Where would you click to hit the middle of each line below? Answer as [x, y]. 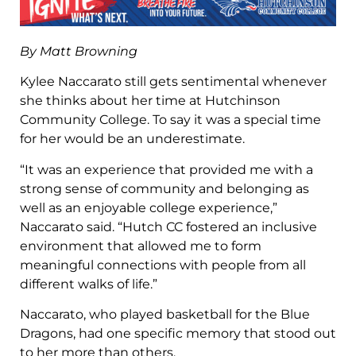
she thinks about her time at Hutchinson [150, 101]
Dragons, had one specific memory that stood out [178, 334]
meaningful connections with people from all [163, 265]
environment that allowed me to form [141, 246]
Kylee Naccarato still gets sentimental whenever [173, 82]
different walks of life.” [89, 284]
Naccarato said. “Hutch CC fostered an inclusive [168, 226]
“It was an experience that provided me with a [166, 169]
